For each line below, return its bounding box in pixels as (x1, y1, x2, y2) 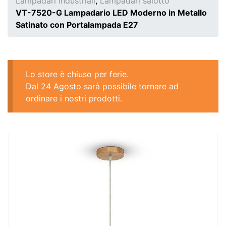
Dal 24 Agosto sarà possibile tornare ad (25, 81, 179, 91)
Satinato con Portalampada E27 (16, 20, 138, 30)
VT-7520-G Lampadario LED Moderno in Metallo (16, 8, 207, 18)
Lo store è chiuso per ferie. (25, 69, 129, 79)
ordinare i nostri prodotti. (25, 93, 122, 103)
